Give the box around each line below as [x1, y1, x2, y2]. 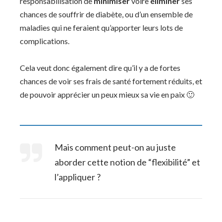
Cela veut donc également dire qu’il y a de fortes [20, 63, 180, 73]
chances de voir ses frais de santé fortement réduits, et [20, 76, 202, 86]
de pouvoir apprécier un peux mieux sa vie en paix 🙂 [20, 90, 194, 100]
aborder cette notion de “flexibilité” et [55, 157, 200, 168]
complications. [20, 36, 69, 46]
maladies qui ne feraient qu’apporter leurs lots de [20, 22, 183, 32]
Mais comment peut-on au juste [55, 142, 176, 153]
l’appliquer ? [55, 171, 101, 183]
